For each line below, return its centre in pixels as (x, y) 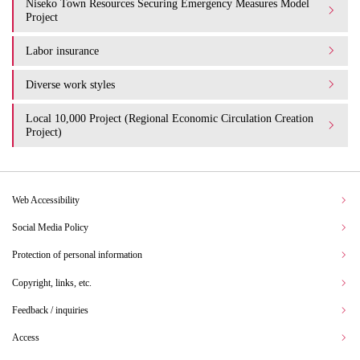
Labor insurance (62, 50)
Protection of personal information (77, 255)
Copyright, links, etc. (52, 282)
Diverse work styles (70, 84)
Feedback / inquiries (50, 310)
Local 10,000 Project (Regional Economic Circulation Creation (170, 118)
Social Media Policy (50, 227)
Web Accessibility (46, 200)
